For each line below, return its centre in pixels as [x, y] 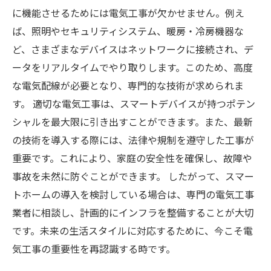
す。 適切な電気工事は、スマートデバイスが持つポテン [134, 103]
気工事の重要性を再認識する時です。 [94, 249]
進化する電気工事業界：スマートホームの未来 [139, 10]
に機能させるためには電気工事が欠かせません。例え [128, 13]
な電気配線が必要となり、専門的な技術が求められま [128, 85]
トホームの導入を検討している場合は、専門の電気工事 [133, 194]
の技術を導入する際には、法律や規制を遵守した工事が [133, 140]
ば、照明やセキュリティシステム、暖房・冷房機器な [128, 31]
